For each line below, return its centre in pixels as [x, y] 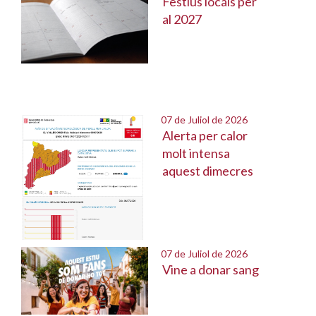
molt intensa [196, 153]
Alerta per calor [205, 135]
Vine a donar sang [211, 269]
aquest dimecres [208, 171]
